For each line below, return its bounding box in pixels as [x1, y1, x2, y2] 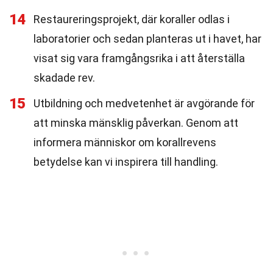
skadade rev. [34, 71, 95, 84]
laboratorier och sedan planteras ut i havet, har [34, 32, 261, 45]
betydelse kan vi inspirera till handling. [34, 155, 218, 168]
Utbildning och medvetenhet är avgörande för [34, 97, 255, 110]
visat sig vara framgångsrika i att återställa [34, 52, 245, 65]
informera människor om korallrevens [34, 136, 216, 149]
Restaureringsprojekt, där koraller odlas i [34, 13, 230, 26]
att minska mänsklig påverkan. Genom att [34, 116, 238, 129]
